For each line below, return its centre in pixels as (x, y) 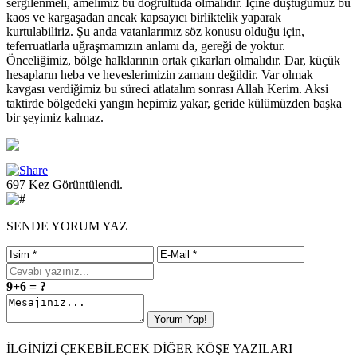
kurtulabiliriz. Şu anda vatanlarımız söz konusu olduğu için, (155, 31)
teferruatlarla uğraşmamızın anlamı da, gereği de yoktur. (146, 45)
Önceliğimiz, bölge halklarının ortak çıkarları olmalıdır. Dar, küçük (173, 60)
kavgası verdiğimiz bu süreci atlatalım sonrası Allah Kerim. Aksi (167, 88)
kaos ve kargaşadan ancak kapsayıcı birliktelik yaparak (144, 17)
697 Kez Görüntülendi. (65, 184)
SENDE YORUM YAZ (67, 226)
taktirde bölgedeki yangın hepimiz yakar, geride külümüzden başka (174, 103)
